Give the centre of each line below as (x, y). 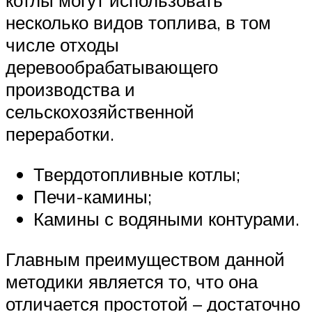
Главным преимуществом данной (145, 259)
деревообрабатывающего (112, 67)
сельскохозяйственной (100, 112)
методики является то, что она (132, 281)
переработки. (60, 134)
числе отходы (62, 45)
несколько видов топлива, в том (138, 23)
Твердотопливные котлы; (137, 174)
